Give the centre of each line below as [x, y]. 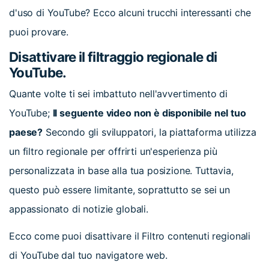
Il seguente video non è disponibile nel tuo [149, 113]
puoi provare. [39, 32]
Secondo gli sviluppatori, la [106, 132]
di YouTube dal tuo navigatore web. [88, 255]
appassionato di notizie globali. [79, 209]
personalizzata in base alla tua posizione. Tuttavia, [121, 171]
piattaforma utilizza [213, 132]
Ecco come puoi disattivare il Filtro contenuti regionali [130, 236]
